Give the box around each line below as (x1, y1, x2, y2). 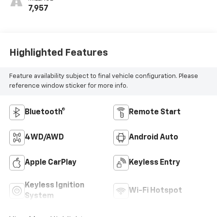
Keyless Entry (129, 173, 180, 182)
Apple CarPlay (24, 173, 77, 182)
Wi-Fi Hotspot (129, 201, 182, 210)
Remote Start (129, 123, 181, 131)
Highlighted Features (9, 62, 108, 73)
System (24, 207, 54, 215)
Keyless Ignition (24, 196, 84, 204)
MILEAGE (28, 10, 53, 17)
